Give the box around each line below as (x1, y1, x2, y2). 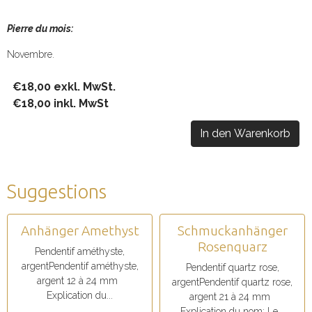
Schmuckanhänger (177, 223, 288, 238)
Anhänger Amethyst (20, 223, 139, 238)
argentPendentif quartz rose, (172, 276, 292, 288)
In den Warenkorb (200, 127, 290, 140)
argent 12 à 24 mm (36, 275, 123, 286)
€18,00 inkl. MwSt (13, 97, 109, 110)
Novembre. (7, 49, 54, 60)
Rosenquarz (197, 239, 267, 254)
